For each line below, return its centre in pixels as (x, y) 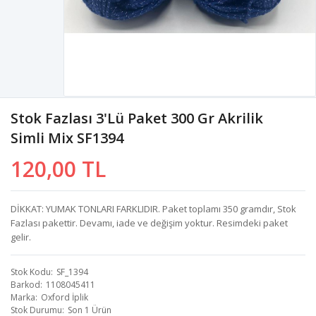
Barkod (25, 284)
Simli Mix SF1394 (67, 138)
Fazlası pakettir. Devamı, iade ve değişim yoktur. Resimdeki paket (149, 223)
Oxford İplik (65, 297)
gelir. (21, 237)
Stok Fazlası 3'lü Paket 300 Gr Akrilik (137, 118)
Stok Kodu (31, 272)
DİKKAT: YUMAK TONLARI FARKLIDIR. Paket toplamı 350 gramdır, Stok (153, 208)
